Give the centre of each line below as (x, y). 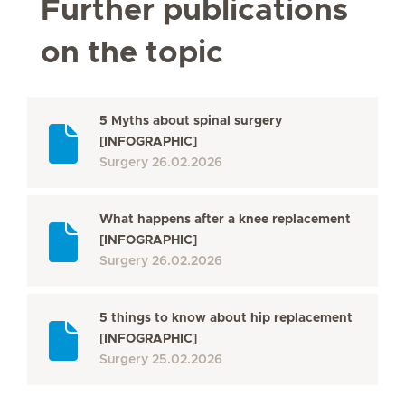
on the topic (132, 53)
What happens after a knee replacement (225, 220)
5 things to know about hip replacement (226, 318)
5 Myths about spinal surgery (191, 121)
